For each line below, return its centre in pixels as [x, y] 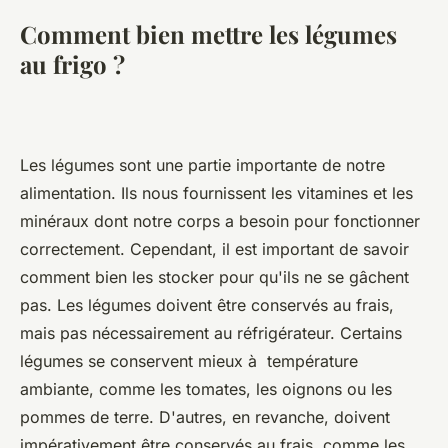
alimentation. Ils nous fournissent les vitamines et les [216, 192]
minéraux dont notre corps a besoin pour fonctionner [220, 220]
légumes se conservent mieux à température [189, 360]
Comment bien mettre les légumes [208, 33]
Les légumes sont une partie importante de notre [202, 164]
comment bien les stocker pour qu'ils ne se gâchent [214, 276]
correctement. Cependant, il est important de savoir [214, 248]
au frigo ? [72, 63]
